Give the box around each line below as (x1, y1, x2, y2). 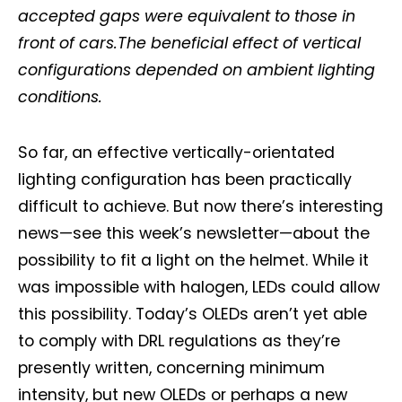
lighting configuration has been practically (18, 169, 352, 190)
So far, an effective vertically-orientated (18, 142, 335, 163)
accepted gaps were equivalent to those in (18, 5, 355, 27)
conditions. (18, 86, 102, 108)
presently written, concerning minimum (18, 357, 325, 379)
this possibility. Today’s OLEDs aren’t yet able (18, 303, 367, 325)
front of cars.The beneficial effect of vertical (18, 32, 361, 54)
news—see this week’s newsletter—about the (18, 223, 370, 244)
